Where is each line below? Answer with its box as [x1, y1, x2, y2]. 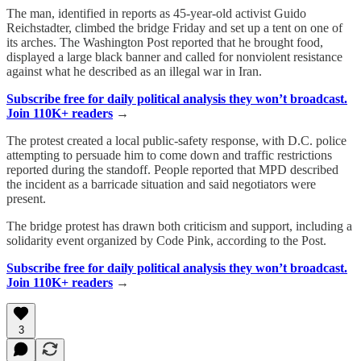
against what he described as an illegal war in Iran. [6, 64, 262, 78]
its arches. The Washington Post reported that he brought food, [6, 35, 323, 49]
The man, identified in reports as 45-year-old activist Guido [6, 6, 306, 20]
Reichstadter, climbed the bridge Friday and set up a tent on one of [6, 20, 342, 35]
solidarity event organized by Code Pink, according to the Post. [6, 233, 326, 247]
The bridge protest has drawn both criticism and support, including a [6, 218, 352, 233]
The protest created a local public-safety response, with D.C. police [6, 133, 346, 147]
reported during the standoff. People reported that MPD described [6, 162, 338, 176]
